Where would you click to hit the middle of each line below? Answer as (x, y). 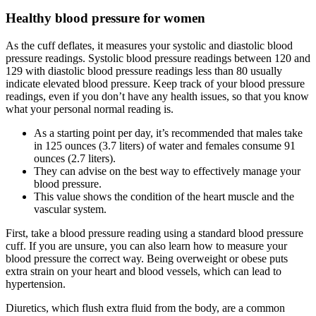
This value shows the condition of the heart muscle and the (164, 196)
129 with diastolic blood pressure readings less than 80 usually (144, 71)
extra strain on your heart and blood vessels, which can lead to (144, 271)
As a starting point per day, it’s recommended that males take (168, 133)
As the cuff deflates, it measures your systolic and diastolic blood (149, 45)
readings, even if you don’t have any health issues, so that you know (157, 96)
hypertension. (36, 284)
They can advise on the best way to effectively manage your (167, 171)
